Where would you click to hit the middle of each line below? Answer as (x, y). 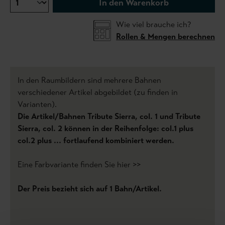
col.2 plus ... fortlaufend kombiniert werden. (96, 141)
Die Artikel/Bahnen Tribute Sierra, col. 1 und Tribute (109, 117)
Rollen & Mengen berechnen (165, 37)
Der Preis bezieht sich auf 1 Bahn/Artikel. (90, 189)
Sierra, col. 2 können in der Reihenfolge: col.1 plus (105, 129)
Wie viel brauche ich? (153, 25)
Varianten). (37, 104)
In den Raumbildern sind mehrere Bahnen (89, 80)
